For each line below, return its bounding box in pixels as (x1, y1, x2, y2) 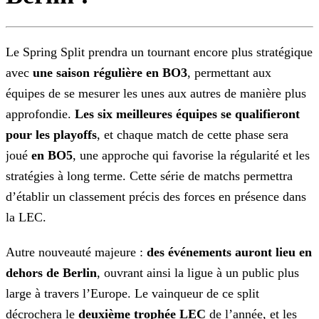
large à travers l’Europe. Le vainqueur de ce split (6, 286, 259, 301)
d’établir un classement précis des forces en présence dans (6, 189, 306, 204)
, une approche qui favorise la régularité (73, 148, 279, 163)
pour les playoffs (6, 127, 97, 142)
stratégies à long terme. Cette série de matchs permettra (6, 169, 293, 184)
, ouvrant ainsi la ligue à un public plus (97, 266, 299, 281)
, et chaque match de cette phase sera (97, 127, 288, 142)
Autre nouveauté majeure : (6, 245, 147, 260)
